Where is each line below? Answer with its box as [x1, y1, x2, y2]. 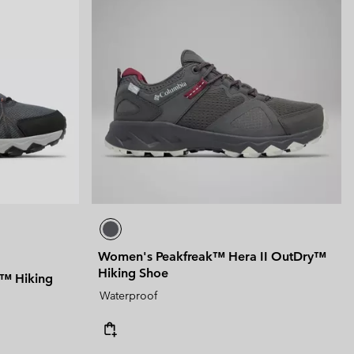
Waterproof [100, 288, 157, 303]
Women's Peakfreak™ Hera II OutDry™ [98, 248, 326, 264]
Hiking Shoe [98, 265, 168, 281]
